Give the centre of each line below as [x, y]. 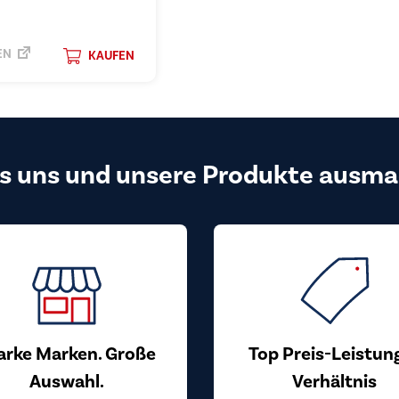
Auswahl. [67, 381]
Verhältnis [334, 381]
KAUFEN [111, 56]
